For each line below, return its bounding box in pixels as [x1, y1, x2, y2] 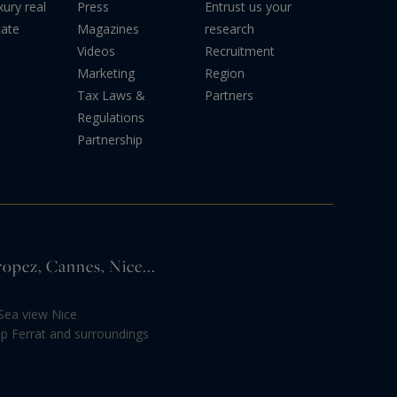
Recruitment [205, 42, 276, 59]
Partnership [77, 130, 144, 148]
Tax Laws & [77, 86, 146, 104]
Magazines [77, 19, 140, 37]
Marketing [77, 64, 136, 82]
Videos [77, 42, 116, 59]
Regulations [77, 108, 145, 126]
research [205, 19, 255, 37]
